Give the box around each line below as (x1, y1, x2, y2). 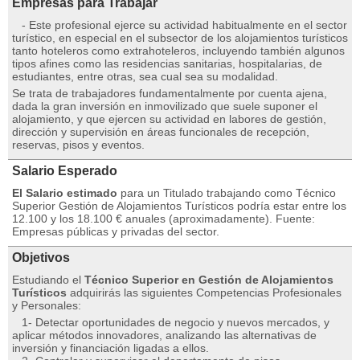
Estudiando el (12, 273, 84, 286)
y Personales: (12, 299, 81, 312)
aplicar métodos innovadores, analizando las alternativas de (12, 329, 317, 342)
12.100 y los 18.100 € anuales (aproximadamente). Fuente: (12, 212, 315, 225)
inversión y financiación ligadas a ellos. (12, 342, 209, 354)
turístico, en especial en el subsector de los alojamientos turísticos (12, 31, 348, 44)
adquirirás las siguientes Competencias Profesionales (67, 286, 342, 299)
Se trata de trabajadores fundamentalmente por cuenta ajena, (12, 87, 327, 100)
